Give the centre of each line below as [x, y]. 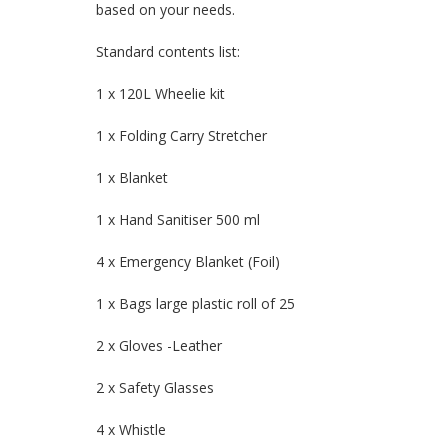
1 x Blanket [132, 178]
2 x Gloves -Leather [159, 346]
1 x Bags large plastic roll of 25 [195, 304]
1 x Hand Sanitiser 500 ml [178, 220]
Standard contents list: [168, 52]
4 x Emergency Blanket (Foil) [188, 262]
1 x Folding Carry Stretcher [181, 136]
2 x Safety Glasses [155, 388]
